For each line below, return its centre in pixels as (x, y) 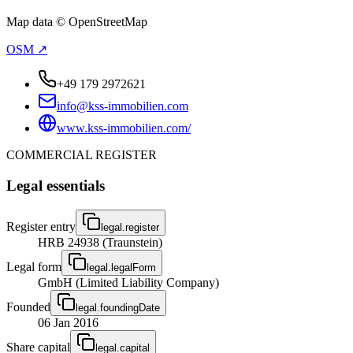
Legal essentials (56, 185)
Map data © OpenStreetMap (77, 22)
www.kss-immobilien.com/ (124, 128)
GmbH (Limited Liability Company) (128, 282)
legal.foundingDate (118, 307)
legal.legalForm (121, 267)
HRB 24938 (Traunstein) (100, 242)
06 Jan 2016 (68, 322)
